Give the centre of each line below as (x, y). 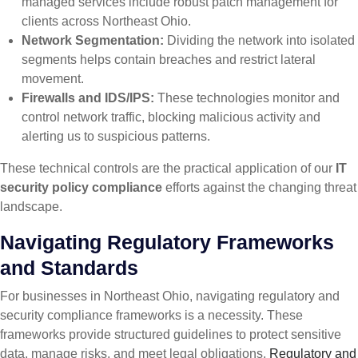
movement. (53, 79)
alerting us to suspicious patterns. (116, 137)
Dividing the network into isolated (260, 41)
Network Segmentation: (93, 41)
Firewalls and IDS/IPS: (88, 98)
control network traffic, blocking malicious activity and (171, 117)
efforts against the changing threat (259, 188)
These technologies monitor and (247, 98)
